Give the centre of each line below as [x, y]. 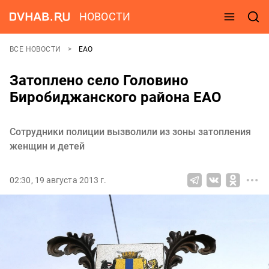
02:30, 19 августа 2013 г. [58, 180]
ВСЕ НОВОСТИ [36, 49]
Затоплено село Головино [99, 80]
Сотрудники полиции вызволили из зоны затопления [130, 132]
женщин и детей [47, 146]
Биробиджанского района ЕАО [116, 97]
